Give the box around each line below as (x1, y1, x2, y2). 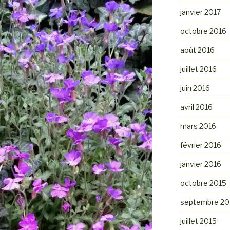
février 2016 (180, 140, 221, 149)
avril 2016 (180, 102, 213, 111)
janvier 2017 (180, 7, 221, 16)
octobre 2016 (180, 26, 226, 35)
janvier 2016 (180, 159, 221, 168)
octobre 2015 (180, 178, 226, 187)
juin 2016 (180, 83, 210, 92)
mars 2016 (180, 121, 216, 130)
